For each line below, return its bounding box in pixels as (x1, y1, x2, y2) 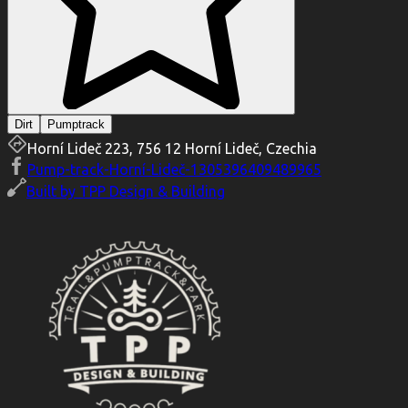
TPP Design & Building (79, 183, 225, 200)
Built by (26, 183, 76, 200)
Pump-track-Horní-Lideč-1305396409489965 (27, 161, 321, 178)
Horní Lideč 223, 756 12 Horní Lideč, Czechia (27, 140, 317, 158)
